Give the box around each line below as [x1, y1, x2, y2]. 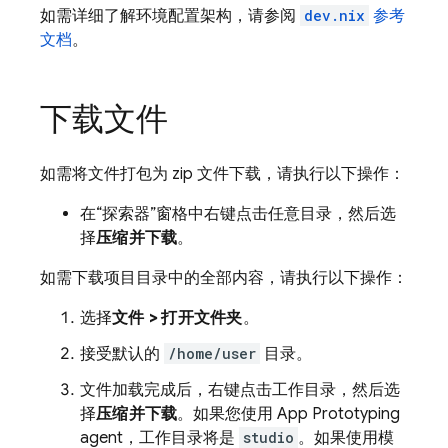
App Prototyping [277, 404, 401, 424]
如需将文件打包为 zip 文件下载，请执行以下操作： [40, 164, 405, 184]
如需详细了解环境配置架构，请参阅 [40, 6, 300, 26]
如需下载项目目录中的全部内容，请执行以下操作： [40, 268, 408, 288]
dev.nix [304, 6, 365, 25]
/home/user [168, 344, 256, 363]
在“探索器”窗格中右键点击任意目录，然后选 [80, 204, 396, 224]
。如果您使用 [177, 404, 278, 424]
